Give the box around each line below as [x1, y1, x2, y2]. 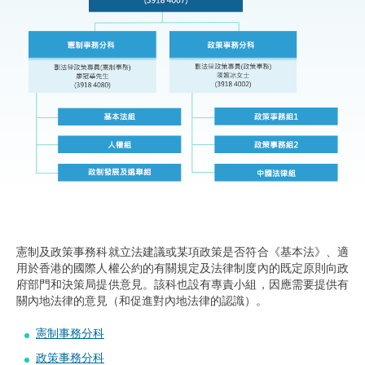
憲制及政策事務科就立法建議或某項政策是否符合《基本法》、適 [16, 244, 349, 260]
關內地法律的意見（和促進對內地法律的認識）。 [16, 292, 267, 309]
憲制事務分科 [36, 325, 104, 341]
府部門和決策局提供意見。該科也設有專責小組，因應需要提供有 [16, 276, 349, 292]
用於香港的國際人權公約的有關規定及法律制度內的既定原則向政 [16, 260, 349, 276]
